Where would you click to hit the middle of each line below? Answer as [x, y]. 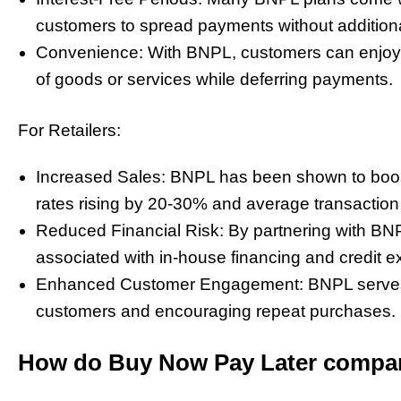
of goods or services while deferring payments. [214, 79]
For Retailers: [69, 130]
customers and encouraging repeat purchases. [216, 311]
